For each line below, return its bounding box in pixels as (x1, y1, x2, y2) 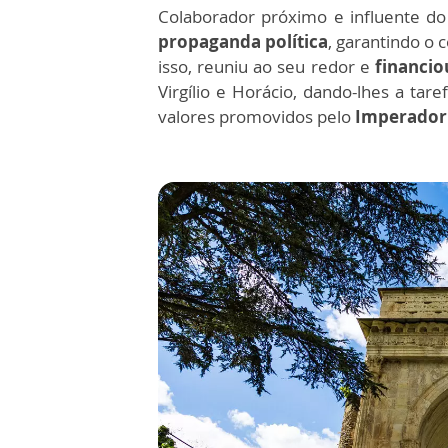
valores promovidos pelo (158, 105, 355, 129)
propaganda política (158, 30, 329, 54)
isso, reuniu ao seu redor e (158, 55, 375, 79)
